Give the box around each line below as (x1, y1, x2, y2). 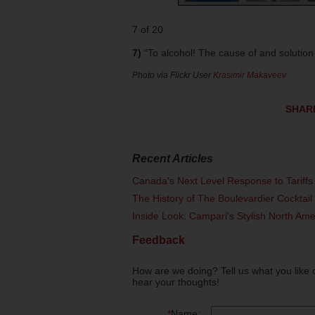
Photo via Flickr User (132, 70, 213, 79)
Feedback (132, 234, 185, 247)
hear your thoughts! (132, 276, 219, 288)
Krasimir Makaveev (213, 70, 286, 79)
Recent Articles (132, 153, 213, 165)
